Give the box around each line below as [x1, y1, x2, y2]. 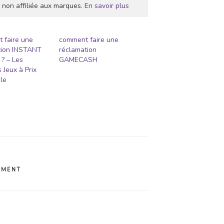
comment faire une [59, 35, 119, 45]
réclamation [59, 45, 97, 55]
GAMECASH [59, 55, 98, 65]
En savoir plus [84, 1, 129, 11]
